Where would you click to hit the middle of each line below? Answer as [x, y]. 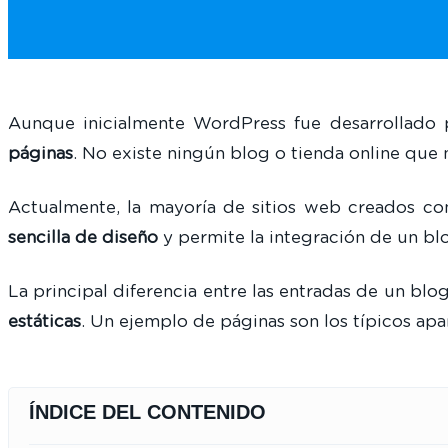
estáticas [44, 321]
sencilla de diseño [83, 237]
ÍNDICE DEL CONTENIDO [147, 411]
